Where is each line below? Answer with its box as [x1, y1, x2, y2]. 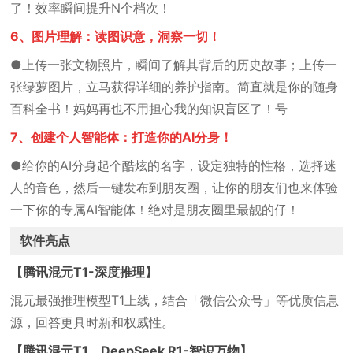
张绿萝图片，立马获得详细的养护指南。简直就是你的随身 [10, 79, 339, 95]
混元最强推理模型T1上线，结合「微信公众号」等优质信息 [10, 292, 340, 308]
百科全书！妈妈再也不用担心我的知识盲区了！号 [10, 101, 288, 117]
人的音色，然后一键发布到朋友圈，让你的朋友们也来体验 [10, 180, 339, 195]
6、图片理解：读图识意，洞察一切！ [10, 28, 221, 44]
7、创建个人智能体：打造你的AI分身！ [10, 129, 233, 145]
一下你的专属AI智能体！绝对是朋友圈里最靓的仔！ [10, 202, 300, 217]
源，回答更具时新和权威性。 [10, 314, 175, 330]
